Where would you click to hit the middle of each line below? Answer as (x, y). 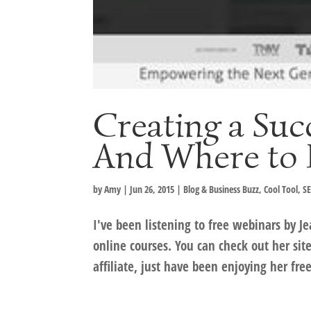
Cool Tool (281, 190)
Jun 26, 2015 (152, 190)
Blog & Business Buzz (221, 190)
